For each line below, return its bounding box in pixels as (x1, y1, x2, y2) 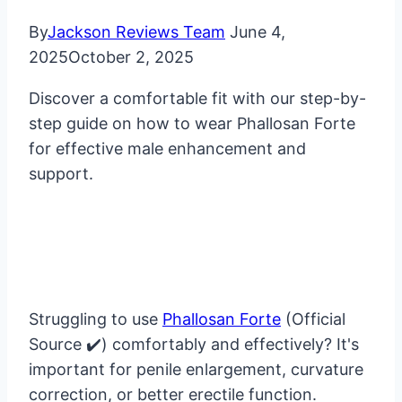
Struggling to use (29, 310, 162, 329)
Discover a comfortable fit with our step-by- (29, 89, 366, 109)
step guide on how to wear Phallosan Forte (29, 114, 355, 134)
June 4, (230, 22, 285, 42)
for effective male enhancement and (29, 139, 306, 159)
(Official (281, 310, 345, 329)
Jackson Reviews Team (48, 22, 225, 42)
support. (29, 164, 93, 184)
